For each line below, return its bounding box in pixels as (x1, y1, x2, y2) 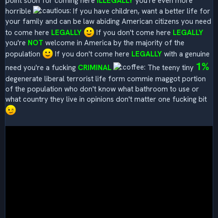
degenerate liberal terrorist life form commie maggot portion (5, 73, 206, 84)
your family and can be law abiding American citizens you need (5, 16, 211, 26)
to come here (5, 27, 51, 37)
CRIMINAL (78, 62, 111, 73)
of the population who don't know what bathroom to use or (5, 84, 199, 94)
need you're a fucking (5, 62, 78, 73)
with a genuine (162, 49, 210, 59)
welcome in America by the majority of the (43, 37, 184, 48)
